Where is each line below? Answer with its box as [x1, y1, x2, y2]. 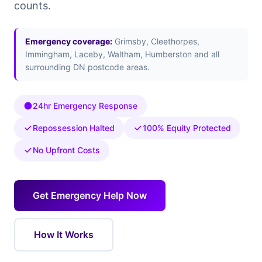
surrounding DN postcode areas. [25, 62, 150, 72]
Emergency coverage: [25, 36, 112, 46]
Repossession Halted [33, 123, 115, 133]
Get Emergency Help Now [33, 189, 147, 201]
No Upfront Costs [33, 145, 100, 155]
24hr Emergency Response [33, 101, 137, 111]
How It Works [34, 229, 94, 240]
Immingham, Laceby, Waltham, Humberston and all [25, 49, 219, 59]
